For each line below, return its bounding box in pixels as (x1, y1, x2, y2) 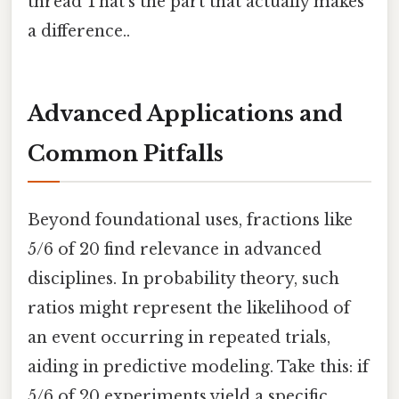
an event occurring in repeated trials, (28, 327, 330, 347)
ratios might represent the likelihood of (28, 297, 350, 318)
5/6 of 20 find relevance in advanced (28, 239, 322, 259)
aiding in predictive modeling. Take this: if (28, 356, 369, 377)
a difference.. (28, 20, 130, 41)
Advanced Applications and (28, 100, 343, 126)
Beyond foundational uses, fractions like (28, 209, 353, 230)
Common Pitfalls (28, 140, 224, 167)
